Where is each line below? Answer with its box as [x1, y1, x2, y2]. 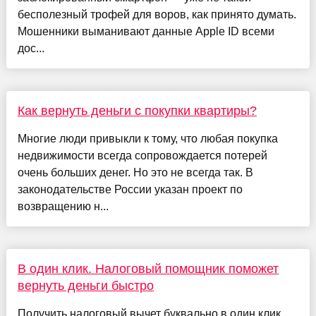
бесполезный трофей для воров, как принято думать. [17, 8, 296, 21]
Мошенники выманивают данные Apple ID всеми [17, 25, 274, 38]
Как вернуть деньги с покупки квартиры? [17, 104, 257, 119]
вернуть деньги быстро [17, 279, 154, 293]
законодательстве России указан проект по [17, 183, 243, 196]
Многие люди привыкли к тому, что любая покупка [17, 133, 278, 145]
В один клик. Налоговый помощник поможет [17, 262, 279, 276]
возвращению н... [17, 200, 109, 213]
